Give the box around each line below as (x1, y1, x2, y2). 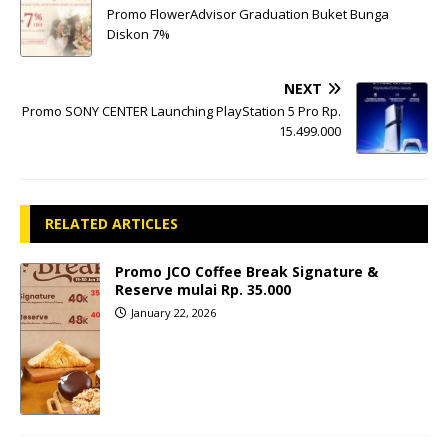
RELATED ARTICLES (45, 213, 178, 233)
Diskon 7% (107, 24, 170, 43)
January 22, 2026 (131, 304, 216, 320)
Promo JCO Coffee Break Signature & (115, 261, 378, 281)
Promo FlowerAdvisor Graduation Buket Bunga (107, 4, 389, 23)
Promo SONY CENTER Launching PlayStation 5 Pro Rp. (22, 101, 341, 120)
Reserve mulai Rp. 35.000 (115, 279, 291, 299)
